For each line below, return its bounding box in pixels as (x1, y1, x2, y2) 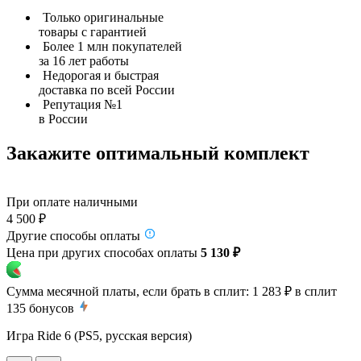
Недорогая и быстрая (43, 68, 159, 82)
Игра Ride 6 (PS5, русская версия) (6, 328, 192, 342)
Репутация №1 (43, 97, 122, 111)
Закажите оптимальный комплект (6, 142, 309, 164)
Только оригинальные (43, 10, 164, 24)
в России (39, 111, 88, 126)
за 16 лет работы (39, 53, 129, 68)
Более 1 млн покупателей (43, 39, 182, 53)
